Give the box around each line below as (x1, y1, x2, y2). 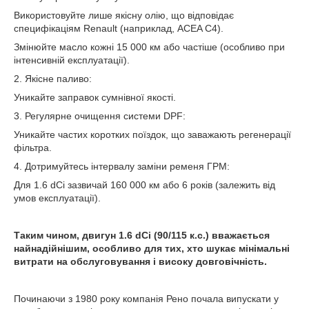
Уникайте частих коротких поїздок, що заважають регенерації (14, 129, 291, 141)
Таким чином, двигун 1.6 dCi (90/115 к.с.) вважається (14, 230, 270, 241)
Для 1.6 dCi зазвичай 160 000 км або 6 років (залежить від (14, 179, 275, 191)
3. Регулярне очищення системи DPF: (14, 110, 186, 122)
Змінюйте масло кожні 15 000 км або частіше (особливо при (14, 41, 285, 53)
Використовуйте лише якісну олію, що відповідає (14, 10, 234, 21)
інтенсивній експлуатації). (14, 54, 130, 66)
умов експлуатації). (14, 192, 101, 204)
